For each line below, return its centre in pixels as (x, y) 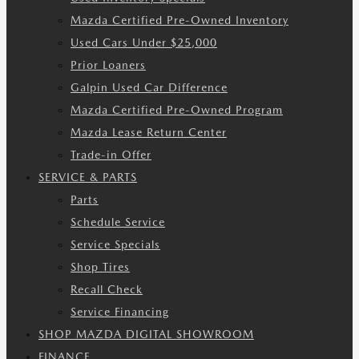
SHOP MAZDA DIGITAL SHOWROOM (146, 334)
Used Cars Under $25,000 (144, 42)
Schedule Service (118, 222)
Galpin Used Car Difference (149, 87)
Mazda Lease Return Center (149, 132)
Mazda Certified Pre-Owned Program (177, 110)
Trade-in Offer (111, 155)
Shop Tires (100, 267)
